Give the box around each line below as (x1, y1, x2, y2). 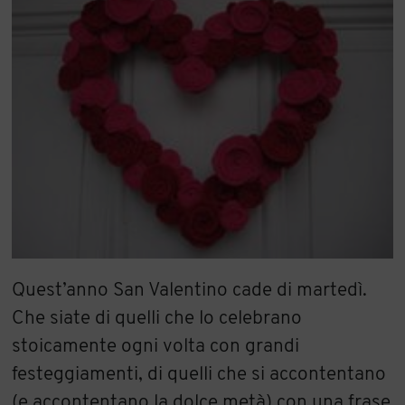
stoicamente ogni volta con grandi (12, 336, 300, 356)
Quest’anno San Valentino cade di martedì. (12, 280, 368, 300)
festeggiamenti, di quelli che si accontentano (12, 364, 387, 384)
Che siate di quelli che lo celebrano (12, 308, 303, 328)
